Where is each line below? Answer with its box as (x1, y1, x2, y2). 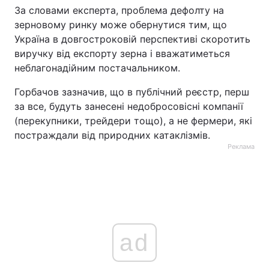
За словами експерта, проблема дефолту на (14, 4, 224, 16)
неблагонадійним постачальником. (14, 62, 180, 74)
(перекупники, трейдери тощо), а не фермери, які (14, 115, 252, 127)
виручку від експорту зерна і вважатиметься (14, 47, 230, 59)
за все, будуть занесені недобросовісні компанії (14, 100, 243, 112)
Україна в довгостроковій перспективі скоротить (14, 33, 250, 45)
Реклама (228, 142, 255, 151)
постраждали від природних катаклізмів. (14, 129, 210, 141)
